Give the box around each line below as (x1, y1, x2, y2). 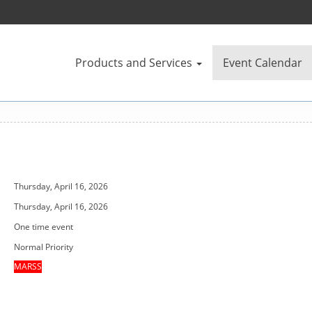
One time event (14, 221, 74, 233)
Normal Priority (14, 241, 74, 253)
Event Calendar (223, 55, 302, 70)
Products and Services (75, 55, 192, 70)
